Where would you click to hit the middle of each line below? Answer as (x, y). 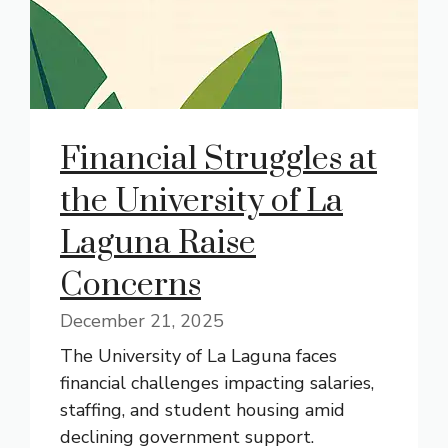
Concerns (130, 285)
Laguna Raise (158, 243)
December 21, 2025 (142, 321)
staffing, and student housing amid (202, 410)
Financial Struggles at (218, 159)
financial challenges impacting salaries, (217, 383)
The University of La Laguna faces (198, 356)
